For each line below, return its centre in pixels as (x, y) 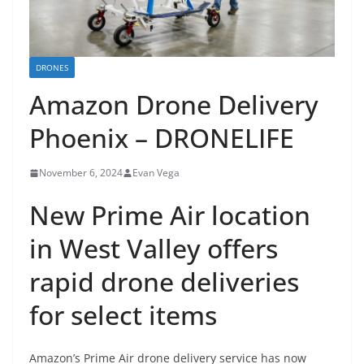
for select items (123, 315)
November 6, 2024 (81, 173)
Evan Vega (156, 173)
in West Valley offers (154, 249)
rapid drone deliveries (164, 282)
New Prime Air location (170, 215)
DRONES (52, 68)
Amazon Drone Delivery (174, 105)
